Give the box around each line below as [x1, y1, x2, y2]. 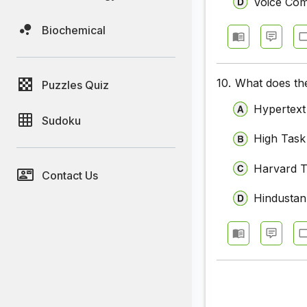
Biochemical [42, 23, 106, 37]
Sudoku [42, 113, 81, 127]
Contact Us [42, 168, 98, 182]
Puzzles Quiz [42, 77, 109, 92]
